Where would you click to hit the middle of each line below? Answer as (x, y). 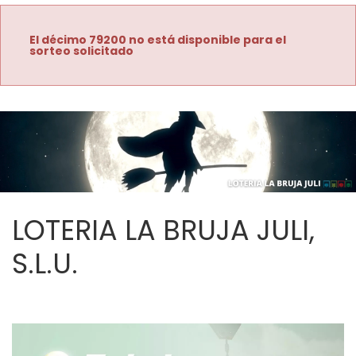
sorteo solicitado (81, 50)
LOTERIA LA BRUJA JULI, (163, 230)
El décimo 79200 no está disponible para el (158, 39)
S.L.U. (45, 264)
